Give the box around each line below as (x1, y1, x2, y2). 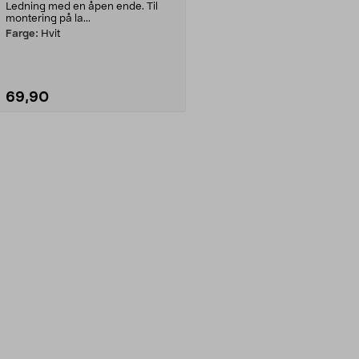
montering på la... (6, 13, 91, 24)
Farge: (6, 28, 38, 39)
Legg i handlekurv (44, 142, 139, 154)
